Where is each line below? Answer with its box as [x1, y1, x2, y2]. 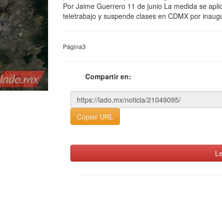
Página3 [63, 42, 86, 51]
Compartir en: [85, 71, 131, 81]
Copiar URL [77, 111, 113, 121]
